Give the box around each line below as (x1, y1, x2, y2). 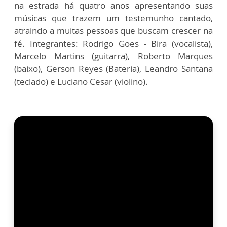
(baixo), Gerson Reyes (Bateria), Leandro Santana (14, 63, 213, 75)
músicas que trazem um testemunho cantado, (14, 12, 213, 24)
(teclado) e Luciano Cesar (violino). (14, 75, 148, 88)
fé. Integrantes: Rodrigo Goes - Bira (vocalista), (14, 37, 213, 50)
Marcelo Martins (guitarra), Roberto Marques (14, 50, 213, 62)
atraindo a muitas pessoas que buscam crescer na (14, 25, 213, 37)
